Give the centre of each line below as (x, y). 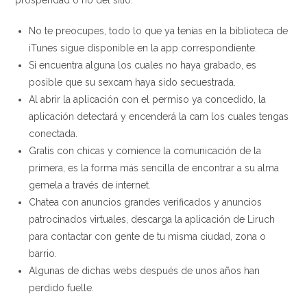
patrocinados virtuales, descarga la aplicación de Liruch (152, 219)
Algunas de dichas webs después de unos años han (145, 271)
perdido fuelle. (62, 288)
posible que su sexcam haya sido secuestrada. (133, 82)
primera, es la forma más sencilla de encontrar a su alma (154, 168)
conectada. (53, 134)
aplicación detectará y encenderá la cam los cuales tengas (159, 116)
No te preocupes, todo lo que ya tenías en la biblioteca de (159, 31)
